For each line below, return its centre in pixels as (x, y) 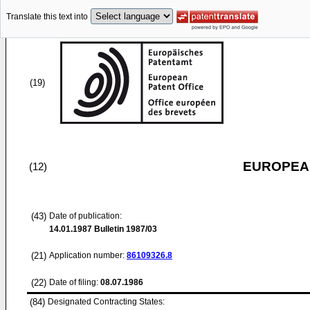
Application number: (88, 255)
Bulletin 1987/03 (125, 229)
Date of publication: (85, 216)
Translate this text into (47, 17)
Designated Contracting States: (106, 302)
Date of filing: (74, 282)
